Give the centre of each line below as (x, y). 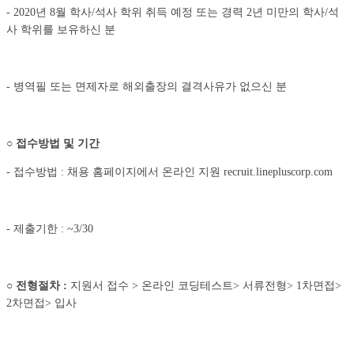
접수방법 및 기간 (58, 144)
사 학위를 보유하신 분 (61, 30)
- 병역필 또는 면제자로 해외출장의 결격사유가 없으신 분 (147, 87)
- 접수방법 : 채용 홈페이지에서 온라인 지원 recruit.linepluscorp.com (169, 172)
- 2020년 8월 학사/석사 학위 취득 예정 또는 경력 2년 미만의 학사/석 (173, 13)
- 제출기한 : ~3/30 (50, 229)
